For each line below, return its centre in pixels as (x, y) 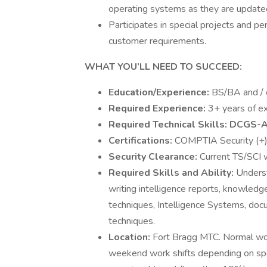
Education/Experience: (160, 92)
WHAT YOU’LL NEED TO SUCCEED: (163, 67)
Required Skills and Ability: (172, 173)
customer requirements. (157, 41)
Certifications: (142, 141)
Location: (131, 237)
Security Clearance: (154, 157)
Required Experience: (158, 108)
